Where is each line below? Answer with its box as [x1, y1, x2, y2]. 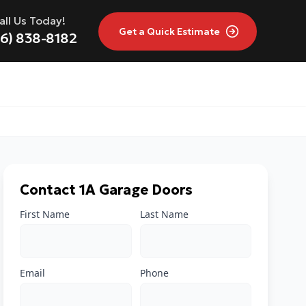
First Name [20, 208, 70, 221]
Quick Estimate [147, 25, 220, 38]
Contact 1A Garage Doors [20, 181, 193, 199]
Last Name [139, 208, 189, 221]
